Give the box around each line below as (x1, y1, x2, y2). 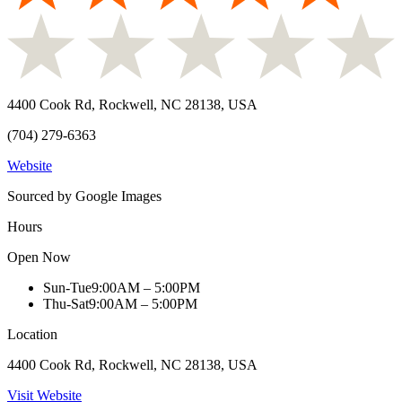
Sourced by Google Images (7, 188, 162, 204)
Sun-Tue (43, 279, 92, 295)
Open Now (7, 249, 71, 265)
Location (7, 326, 57, 342)
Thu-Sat (43, 295, 89, 311)
